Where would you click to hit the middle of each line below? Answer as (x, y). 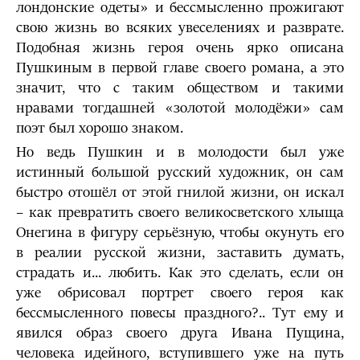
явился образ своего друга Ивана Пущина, (180, 333)
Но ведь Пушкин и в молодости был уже (180, 152)
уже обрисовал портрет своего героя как (180, 293)
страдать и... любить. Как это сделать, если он (180, 273)
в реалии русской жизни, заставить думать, (180, 253)
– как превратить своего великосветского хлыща (180, 213)
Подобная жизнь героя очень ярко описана (180, 48)
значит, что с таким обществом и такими (180, 88)
